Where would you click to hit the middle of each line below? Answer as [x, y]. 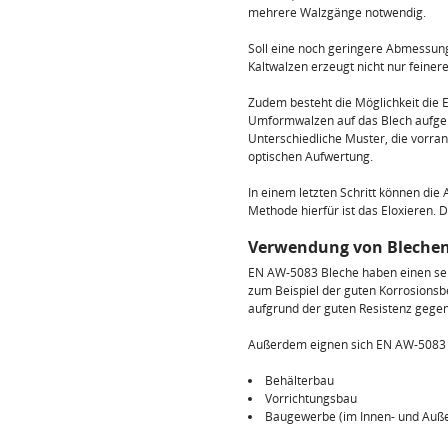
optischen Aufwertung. [310, 156]
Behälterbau [299, 380]
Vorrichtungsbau [311, 398]
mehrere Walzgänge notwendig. [337, 12]
